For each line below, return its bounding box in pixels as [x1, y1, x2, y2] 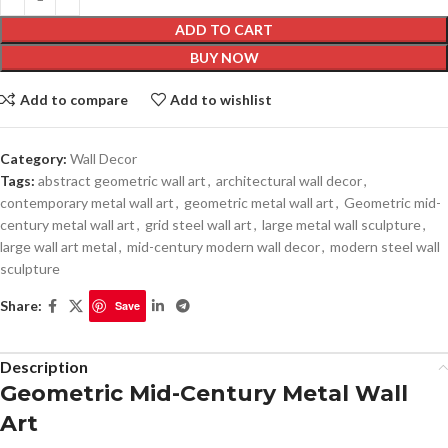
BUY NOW [189, 49, 259, 67]
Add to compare [19, 90, 128, 108]
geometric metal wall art [184, 194, 334, 212]
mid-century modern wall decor [127, 238, 320, 256]
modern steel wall [330, 238, 440, 256]
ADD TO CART [175, 21, 273, 39]
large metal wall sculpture [262, 216, 421, 234]
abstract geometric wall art [38, 172, 206, 190]
